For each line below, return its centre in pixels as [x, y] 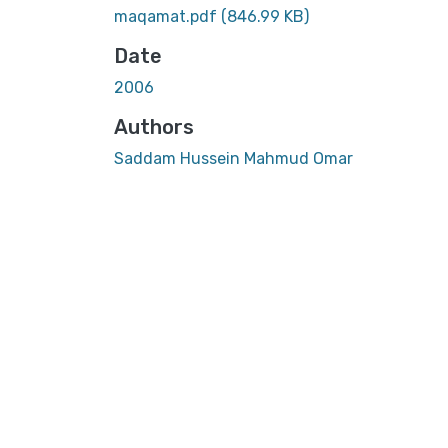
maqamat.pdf [167, 16]
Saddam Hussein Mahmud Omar [233, 158]
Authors [154, 126]
